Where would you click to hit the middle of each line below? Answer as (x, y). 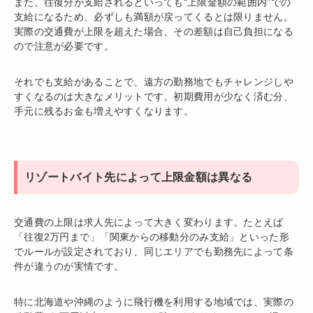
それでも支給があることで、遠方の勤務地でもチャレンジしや (154, 81)
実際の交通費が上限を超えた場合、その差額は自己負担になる (154, 31)
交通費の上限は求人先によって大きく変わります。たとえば (149, 222)
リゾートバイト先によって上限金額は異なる (139, 177)
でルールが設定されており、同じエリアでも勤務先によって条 (154, 251)
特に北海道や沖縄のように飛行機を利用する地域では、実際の (154, 301)
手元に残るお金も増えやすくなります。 (104, 111)
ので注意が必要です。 (64, 46)
